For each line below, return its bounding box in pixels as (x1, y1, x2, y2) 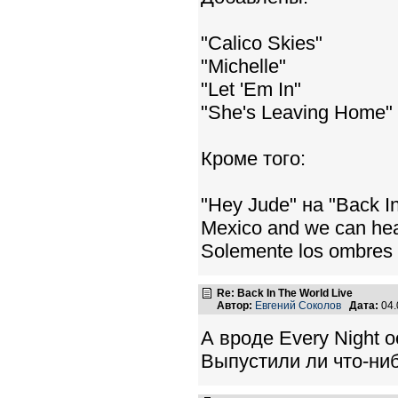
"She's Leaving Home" (201, 101, 393, 123)
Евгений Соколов (255, 299, 341, 312)
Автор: (217, 299, 252, 312)
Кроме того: (201, 147, 306, 170)
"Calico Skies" (201, 32, 322, 54)
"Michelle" (201, 55, 286, 77)
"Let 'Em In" (201, 78, 301, 100)
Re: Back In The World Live (217, 287, 353, 299)
